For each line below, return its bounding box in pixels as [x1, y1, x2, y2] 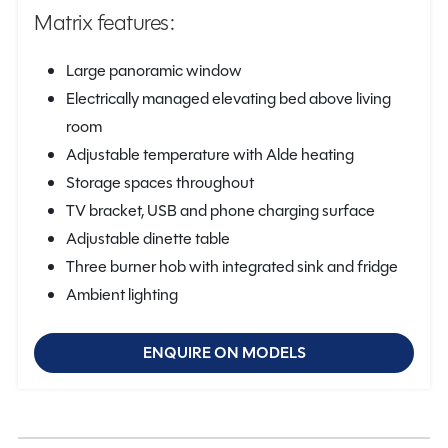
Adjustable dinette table [66, 226, 230, 250]
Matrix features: [34, 6, 174, 38]
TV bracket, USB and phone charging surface [66, 198, 375, 222]
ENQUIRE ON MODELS [142, 340, 306, 364]
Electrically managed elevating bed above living [66, 86, 391, 110]
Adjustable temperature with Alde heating [66, 142, 354, 166]
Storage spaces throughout [66, 170, 254, 194]
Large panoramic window [66, 58, 242, 82]
